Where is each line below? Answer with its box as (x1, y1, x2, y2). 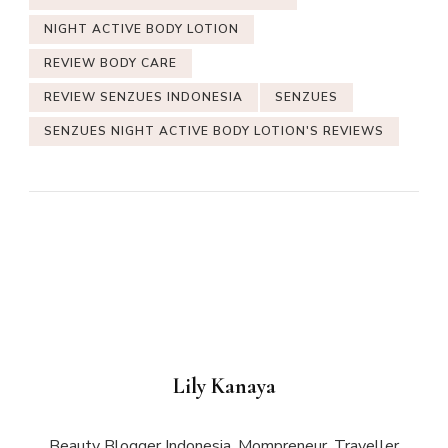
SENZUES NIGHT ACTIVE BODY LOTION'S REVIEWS (44, 123, 384, 140)
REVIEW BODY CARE (44, 55, 177, 72)
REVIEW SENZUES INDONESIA (44, 89, 243, 106)
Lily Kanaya (172, 373, 276, 400)
